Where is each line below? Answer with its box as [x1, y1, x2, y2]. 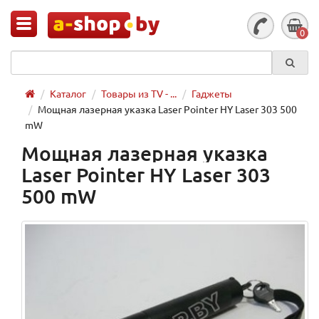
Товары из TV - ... [101, 87, 177, 100]
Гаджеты [192, 87, 232, 100]
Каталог [50, 87, 86, 100]
